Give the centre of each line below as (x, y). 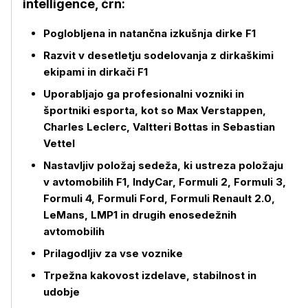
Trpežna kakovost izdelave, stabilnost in (150, 275)
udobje (62, 292)
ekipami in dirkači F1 (96, 72)
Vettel (59, 143)
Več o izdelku (54, 117)
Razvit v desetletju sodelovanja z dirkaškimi (158, 55)
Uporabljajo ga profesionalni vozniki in (144, 94)
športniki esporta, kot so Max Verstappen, (155, 110)
